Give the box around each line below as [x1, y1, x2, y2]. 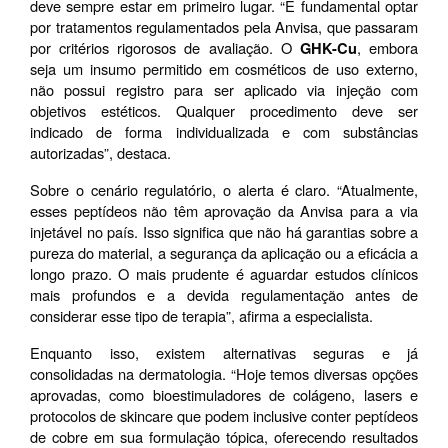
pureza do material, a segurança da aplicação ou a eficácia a [30, 242, 418, 264]
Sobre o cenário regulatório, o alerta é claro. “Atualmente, [30, 179, 418, 201]
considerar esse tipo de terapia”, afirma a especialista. [30, 305, 373, 327]
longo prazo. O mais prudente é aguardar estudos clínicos [30, 263, 418, 285]
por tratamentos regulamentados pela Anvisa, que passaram [30, 16, 418, 38]
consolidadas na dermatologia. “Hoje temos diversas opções [30, 363, 418, 385]
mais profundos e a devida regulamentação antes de [30, 284, 418, 306]
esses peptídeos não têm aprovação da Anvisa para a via [30, 200, 418, 222]
